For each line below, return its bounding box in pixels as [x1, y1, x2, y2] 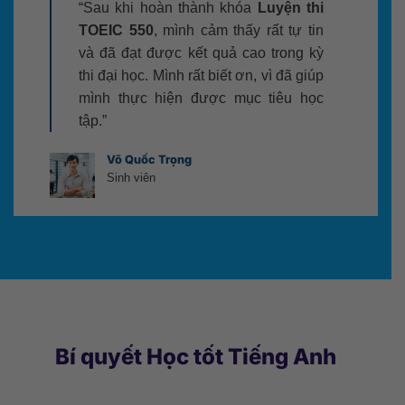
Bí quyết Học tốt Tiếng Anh [55, 344, 336, 371]
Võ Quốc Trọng [106, 152, 192, 166]
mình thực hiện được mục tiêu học [79, 89, 324, 106]
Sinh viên [106, 170, 155, 184]
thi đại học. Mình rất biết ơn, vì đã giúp [79, 67, 324, 83]
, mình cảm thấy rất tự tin [153, 22, 325, 38]
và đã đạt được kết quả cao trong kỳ [79, 44, 324, 61]
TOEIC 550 [79, 22, 154, 38]
